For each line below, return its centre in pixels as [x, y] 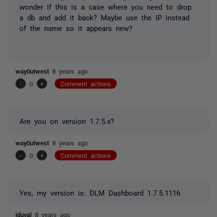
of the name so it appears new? [76, 28]
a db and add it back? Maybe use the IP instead [104, 17]
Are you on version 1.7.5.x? [67, 121]
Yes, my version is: [54, 192]
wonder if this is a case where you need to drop [105, 6]
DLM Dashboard [118, 192]
